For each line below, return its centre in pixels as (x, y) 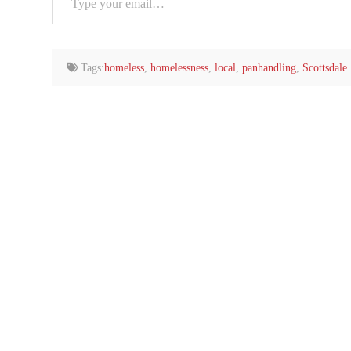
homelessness (179, 67)
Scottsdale (324, 67)
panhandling (269, 67)
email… (75, 43)
